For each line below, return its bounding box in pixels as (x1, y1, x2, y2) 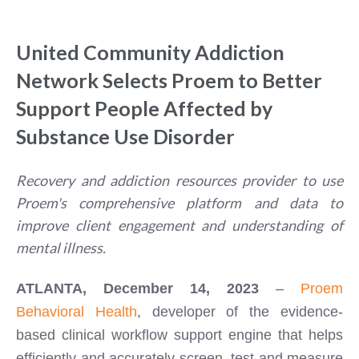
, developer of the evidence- (136, 304, 344, 321)
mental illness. (16, 238, 106, 256)
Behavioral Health (16, 304, 137, 321)
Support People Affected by (16, 96, 272, 121)
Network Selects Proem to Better (16, 68, 322, 93)
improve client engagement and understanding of (16, 216, 343, 234)
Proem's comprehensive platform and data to (16, 193, 343, 212)
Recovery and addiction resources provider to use (16, 171, 343, 189)
